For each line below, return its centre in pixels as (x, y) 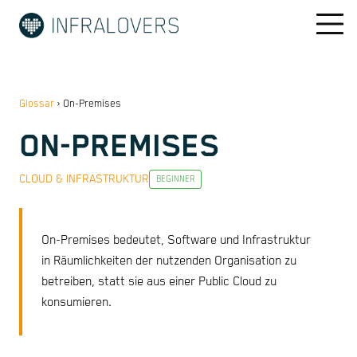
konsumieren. (76, 303)
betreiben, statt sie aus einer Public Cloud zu (159, 282)
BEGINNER (175, 179)
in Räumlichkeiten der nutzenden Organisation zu (169, 261)
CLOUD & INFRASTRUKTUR (84, 179)
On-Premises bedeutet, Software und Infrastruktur (176, 241)
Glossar (37, 104)
